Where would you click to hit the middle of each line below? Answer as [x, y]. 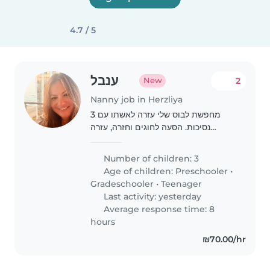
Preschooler [202, 171]
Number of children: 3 [150, 158]
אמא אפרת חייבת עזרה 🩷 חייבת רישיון [133, 152]
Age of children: [139, 171]
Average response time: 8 [158, 209]
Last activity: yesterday [152, 196]
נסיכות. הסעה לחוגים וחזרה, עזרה [137, 127]
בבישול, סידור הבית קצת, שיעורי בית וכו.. [163, 140]
